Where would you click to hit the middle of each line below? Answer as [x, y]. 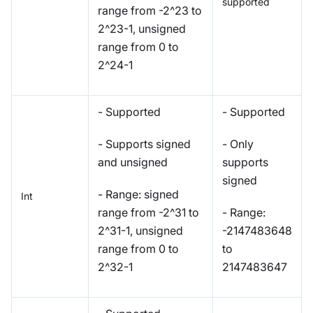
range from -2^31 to [148, 212]
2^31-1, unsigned [140, 230]
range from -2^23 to [150, 10]
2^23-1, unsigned [142, 28]
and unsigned [133, 162]
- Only [238, 144]
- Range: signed [138, 194]
